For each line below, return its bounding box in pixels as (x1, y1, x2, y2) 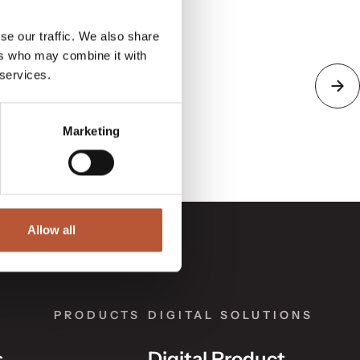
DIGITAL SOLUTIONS (148, 308, 314, 322)
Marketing (63, 124, 120, 138)
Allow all (27, 223, 76, 237)
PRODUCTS (54, 308, 141, 322)
